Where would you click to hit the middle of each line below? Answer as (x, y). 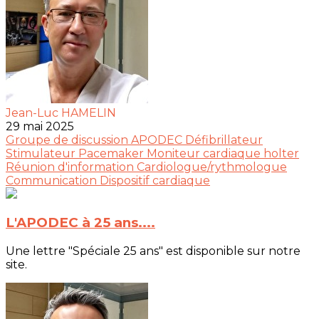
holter (281, 153)
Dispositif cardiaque (155, 180)
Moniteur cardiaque (205, 153)
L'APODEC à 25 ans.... (80, 223)
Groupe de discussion (68, 140)
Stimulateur (42, 153)
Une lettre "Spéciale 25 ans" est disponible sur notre (153, 251)
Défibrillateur (224, 140)
